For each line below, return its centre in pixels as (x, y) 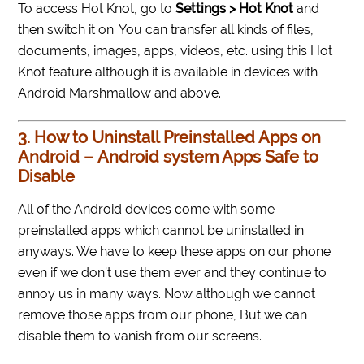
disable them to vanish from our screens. (140, 336)
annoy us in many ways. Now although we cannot (167, 294)
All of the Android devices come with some (147, 210)
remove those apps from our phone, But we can (163, 315)
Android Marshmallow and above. (120, 93)
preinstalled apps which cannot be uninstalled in (161, 231)
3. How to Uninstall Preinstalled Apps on (170, 138)
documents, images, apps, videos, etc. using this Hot (175, 51)
